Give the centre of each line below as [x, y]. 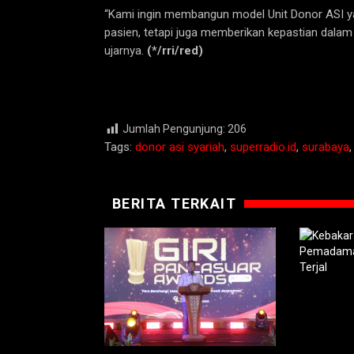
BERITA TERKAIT [175, 203]
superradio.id [263, 147]
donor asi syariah [180, 147]
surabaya [326, 147]
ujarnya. [126, 51]
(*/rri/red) [175, 51]
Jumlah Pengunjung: [174, 129]
